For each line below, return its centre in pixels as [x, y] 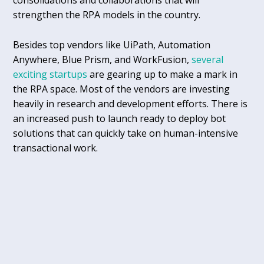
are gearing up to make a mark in [163, 74]
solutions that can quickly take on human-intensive [126, 133]
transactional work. [56, 148]
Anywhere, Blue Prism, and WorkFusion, [103, 59]
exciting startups [50, 74]
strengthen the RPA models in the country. [107, 15]
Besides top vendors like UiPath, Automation [112, 44]
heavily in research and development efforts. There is [131, 103]
